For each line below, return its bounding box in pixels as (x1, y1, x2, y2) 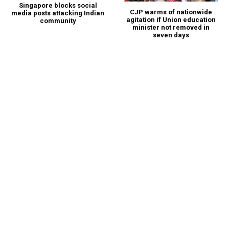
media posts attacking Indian (11, 9, 105, 17)
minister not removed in (132, 24, 210, 32)
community (39, 16, 76, 25)
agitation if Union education (126, 16, 216, 24)
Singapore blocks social (18, 1, 97, 9)
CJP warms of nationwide (130, 8, 213, 16)
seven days (153, 31, 190, 39)
